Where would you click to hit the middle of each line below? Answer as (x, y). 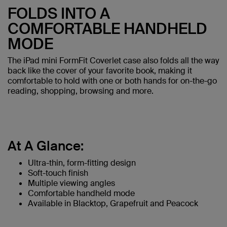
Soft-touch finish (58, 173)
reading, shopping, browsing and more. (81, 91)
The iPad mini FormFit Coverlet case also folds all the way (113, 60)
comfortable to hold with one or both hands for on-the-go (112, 81)
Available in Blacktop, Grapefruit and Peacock (113, 203)
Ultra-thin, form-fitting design (82, 163)
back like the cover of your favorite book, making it (100, 70)
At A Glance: (46, 146)
